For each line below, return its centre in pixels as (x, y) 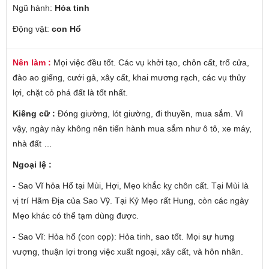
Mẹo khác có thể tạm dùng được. (76, 215)
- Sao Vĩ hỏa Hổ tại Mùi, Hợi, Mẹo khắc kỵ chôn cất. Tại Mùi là (131, 185)
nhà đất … (32, 143)
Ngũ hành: (34, 8)
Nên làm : (33, 62)
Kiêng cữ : (35, 113)
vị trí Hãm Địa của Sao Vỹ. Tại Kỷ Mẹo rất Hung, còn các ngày (131, 200)
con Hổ (66, 29)
